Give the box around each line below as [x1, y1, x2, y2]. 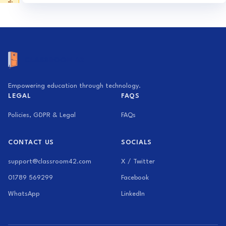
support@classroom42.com [8, 158, 91, 165]
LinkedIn [121, 191, 145, 197]
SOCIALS [121, 139, 152, 146]
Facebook [121, 175, 149, 181]
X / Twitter [121, 158, 155, 165]
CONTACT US [8, 139, 54, 146]
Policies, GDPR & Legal [8, 112, 76, 119]
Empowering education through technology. [8, 83, 141, 89]
